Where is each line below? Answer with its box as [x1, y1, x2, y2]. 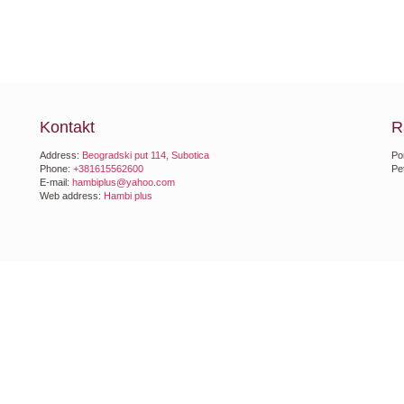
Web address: [40, 190, 104, 201]
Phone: [40, 163, 73, 174]
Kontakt [40, 118, 95, 136]
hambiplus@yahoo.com [72, 177, 175, 188]
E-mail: [40, 177, 72, 188]
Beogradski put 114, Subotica [82, 150, 209, 161]
